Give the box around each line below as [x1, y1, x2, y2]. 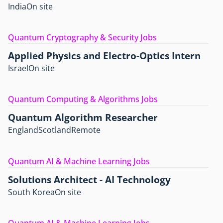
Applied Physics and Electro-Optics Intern [8, 48, 201, 62]
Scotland [38, 124, 71, 136]
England [8, 124, 38, 136]
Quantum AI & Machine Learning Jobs [8, 155, 150, 167]
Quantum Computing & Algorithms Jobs [8, 94, 158, 105]
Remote [71, 124, 101, 136]
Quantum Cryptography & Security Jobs [8, 31, 157, 43]
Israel [8, 62, 28, 74]
